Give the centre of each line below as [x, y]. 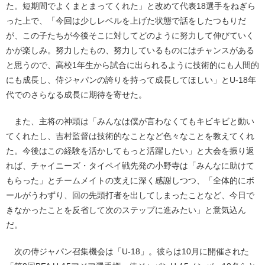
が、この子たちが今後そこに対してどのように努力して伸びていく [130, 35]
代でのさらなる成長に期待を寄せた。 [76, 94]
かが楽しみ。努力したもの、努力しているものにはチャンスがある [130, 50]
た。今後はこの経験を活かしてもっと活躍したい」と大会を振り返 [130, 151]
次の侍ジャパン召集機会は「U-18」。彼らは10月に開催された [127, 251]
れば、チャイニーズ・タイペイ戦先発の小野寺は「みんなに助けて [130, 165]
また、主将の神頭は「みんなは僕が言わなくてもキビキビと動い [130, 121]
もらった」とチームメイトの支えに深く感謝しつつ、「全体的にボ [130, 180]
